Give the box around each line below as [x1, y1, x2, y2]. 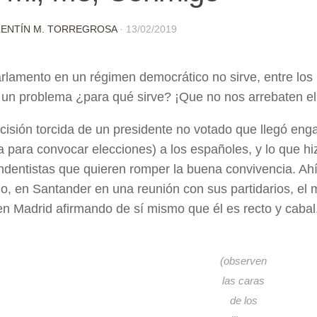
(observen [220, 255, 267, 267]
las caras [222, 275, 265, 287]
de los [229, 294, 258, 306]
